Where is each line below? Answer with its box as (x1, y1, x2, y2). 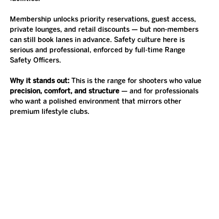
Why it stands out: (10, 76, 71, 85)
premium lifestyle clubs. (10, 107, 89, 116)
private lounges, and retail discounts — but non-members (10, 25, 200, 34)
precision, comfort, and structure (10, 87, 119, 95)
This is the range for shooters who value (71, 76, 203, 85)
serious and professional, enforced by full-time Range (10, 45, 187, 54)
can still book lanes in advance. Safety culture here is (10, 35, 187, 44)
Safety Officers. (10, 56, 61, 65)
